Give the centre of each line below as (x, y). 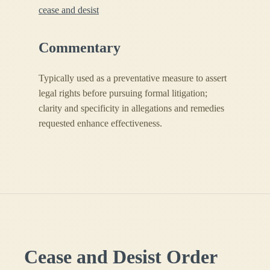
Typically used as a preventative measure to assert (133, 78)
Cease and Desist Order (121, 256)
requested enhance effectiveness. (100, 123)
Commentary (80, 48)
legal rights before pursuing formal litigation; (123, 93)
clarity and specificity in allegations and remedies (131, 108)
